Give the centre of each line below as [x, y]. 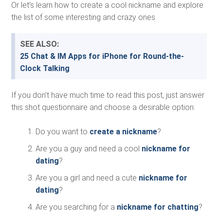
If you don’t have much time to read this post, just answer [108, 95]
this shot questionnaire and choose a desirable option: [103, 107]
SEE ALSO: [39, 44]
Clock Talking [45, 68]
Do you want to [62, 132]
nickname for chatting [157, 207]
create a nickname [123, 132]
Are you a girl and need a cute [87, 178]
